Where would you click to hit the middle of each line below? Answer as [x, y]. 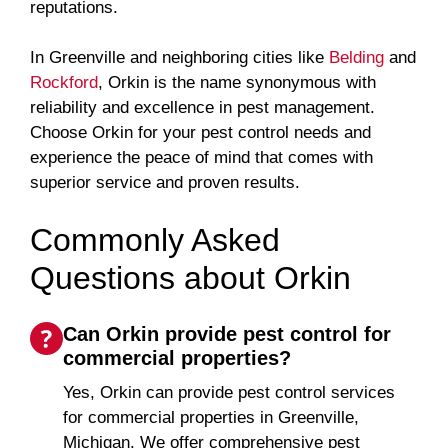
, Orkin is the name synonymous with [237, 83]
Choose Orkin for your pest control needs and [200, 133]
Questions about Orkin [190, 277]
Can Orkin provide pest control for [227, 334]
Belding [356, 58]
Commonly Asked [155, 239]
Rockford [64, 83]
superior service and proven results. [165, 183]
